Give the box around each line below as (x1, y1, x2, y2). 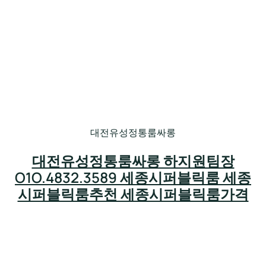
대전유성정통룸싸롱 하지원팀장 (31, 151, 235, 171)
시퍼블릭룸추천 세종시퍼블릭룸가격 (17, 184, 249, 204)
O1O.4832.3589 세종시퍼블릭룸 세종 (15, 167, 251, 188)
